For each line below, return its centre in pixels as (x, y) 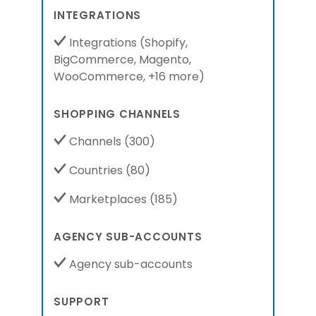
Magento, (165, 60)
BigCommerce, (95, 60)
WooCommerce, (99, 77)
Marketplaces (108, 199)
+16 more (174, 77)
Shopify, (166, 43)
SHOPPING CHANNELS (117, 114)
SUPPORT (81, 302)
